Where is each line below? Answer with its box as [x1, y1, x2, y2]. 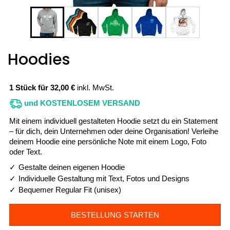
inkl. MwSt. [77, 83, 114, 92]
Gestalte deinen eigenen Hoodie [18, 163, 125, 172]
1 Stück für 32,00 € [9, 83, 77, 92]
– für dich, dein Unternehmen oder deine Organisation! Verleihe [9, 127, 218, 136]
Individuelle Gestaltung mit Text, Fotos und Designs [18, 174, 189, 183]
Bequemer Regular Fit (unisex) [18, 185, 121, 195]
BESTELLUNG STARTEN [71, 210, 159, 220]
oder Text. [9, 147, 42, 157]
